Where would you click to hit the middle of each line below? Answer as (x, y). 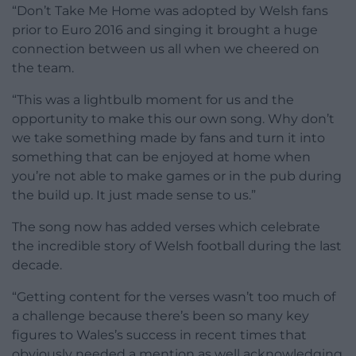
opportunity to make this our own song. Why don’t (173, 119)
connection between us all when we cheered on (166, 49)
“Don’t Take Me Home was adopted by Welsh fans (170, 11)
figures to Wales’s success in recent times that (159, 335)
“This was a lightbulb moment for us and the (153, 100)
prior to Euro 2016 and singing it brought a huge (165, 30)
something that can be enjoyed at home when (161, 157)
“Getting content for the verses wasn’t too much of (174, 297)
